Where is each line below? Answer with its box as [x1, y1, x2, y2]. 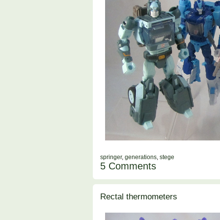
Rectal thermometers [100, 192, 177, 202]
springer [100, 154, 122, 161]
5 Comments [100, 161, 156, 172]
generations [125, 154, 157, 161]
